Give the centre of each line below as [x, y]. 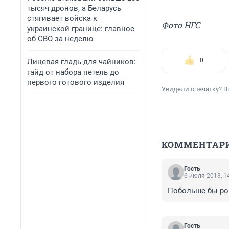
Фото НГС [181, 25]
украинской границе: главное [81, 29]
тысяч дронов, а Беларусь [74, 8]
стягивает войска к [62, 18]
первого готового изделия [76, 82]
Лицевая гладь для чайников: [82, 62]
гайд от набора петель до [73, 72]
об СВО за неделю [60, 39]
